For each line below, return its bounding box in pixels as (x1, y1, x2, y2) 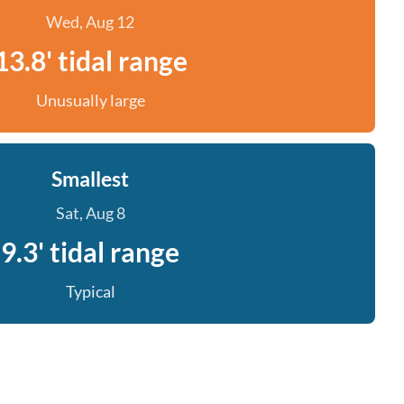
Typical (65, 281, 115, 301)
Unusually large (35, 90, 145, 110)
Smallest (51, 166, 129, 191)
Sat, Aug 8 (55, 203, 125, 223)
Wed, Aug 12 (46, 12, 134, 32)
